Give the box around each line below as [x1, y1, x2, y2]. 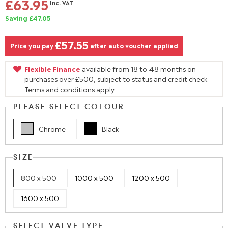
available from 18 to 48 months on [80, 64, 196, 73]
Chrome [39, 123, 66, 133]
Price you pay [10, 40, 53, 50]
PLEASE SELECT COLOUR [13, 104, 125, 111]
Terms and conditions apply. [24, 84, 116, 94]
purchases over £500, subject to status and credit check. [24, 74, 209, 83]
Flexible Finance [24, 64, 80, 73]
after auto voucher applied [90, 40, 178, 50]
